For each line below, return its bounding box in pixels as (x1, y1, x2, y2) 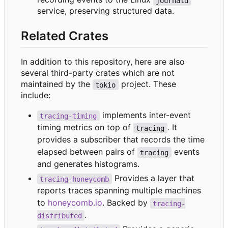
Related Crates (21, 28, 108, 44)
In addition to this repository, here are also (21, 56, 185, 67)
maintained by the (21, 79, 93, 90)
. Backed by (102, 197, 150, 208)
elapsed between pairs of (37, 147, 137, 157)
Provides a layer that (111, 173, 197, 184)
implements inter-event (99, 110, 193, 121)
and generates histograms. (37, 159, 139, 169)
